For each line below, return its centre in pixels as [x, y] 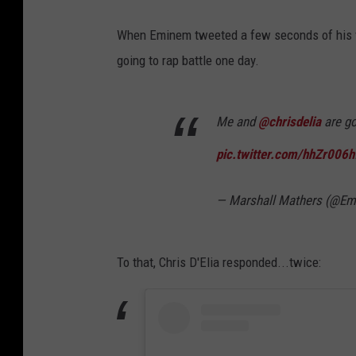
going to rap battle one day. [188, 60]
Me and [237, 121]
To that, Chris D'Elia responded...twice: [219, 262]
